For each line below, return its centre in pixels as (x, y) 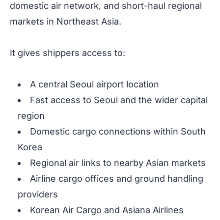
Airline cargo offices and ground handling (117, 179)
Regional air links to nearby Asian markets (118, 163)
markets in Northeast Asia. (66, 22)
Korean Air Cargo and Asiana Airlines (107, 210)
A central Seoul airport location (95, 84)
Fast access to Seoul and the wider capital (119, 100)
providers (38, 194)
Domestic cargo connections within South (118, 132)
